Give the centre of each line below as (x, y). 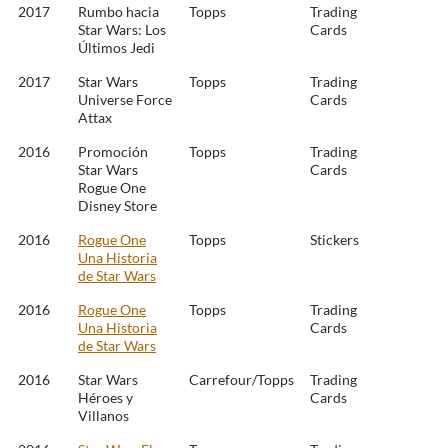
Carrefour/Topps (241, 380)
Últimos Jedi (116, 48)
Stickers (334, 240)
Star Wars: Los (122, 30)
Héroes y (105, 398)
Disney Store (117, 206)
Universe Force (125, 100)
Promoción (113, 152)
